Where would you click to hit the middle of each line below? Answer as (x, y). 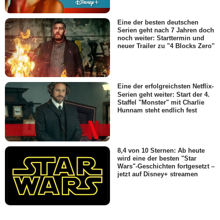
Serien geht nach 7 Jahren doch (166, 30)
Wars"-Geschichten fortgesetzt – (166, 166)
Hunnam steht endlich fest (157, 110)
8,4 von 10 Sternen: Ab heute (161, 150)
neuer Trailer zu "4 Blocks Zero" (166, 46)
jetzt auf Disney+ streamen (158, 174)
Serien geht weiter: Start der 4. (164, 94)
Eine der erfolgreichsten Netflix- (165, 86)
